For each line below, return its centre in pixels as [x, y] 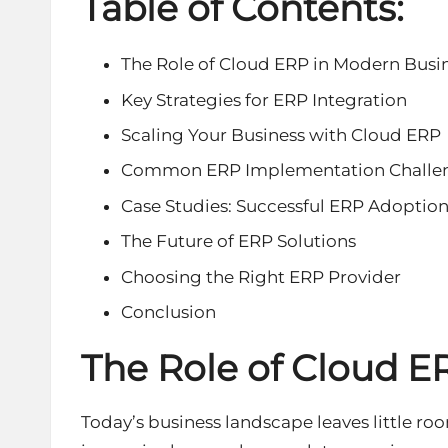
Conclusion [168, 311]
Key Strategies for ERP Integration [264, 99]
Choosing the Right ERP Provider [261, 276]
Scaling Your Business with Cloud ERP [281, 134]
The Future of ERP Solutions [238, 241]
